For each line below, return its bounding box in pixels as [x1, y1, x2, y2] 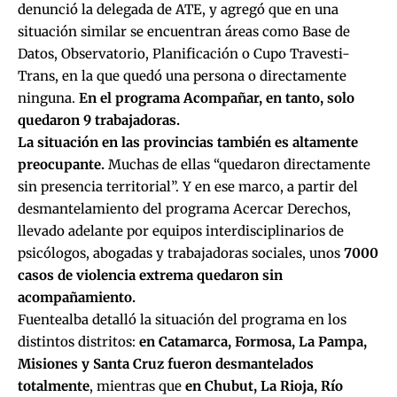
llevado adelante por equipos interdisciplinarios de [18, 222, 344, 239]
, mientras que [90, 377, 185, 394]
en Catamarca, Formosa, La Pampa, [139, 332, 367, 350]
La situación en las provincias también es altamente [18, 133, 358, 151]
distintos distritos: [18, 332, 139, 350]
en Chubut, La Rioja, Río [185, 377, 343, 394]
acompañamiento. [18, 288, 136, 306]
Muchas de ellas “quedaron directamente [108, 155, 370, 173]
